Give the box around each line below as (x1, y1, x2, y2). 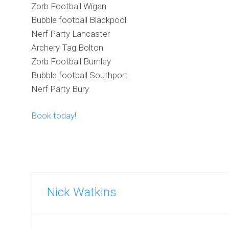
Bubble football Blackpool (31, 15, 127, 26)
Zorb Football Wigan (31, 1, 107, 12)
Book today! (31, 110, 77, 121)
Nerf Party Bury (31, 84, 89, 95)
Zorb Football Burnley (31, 56, 111, 67)
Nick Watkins (47, 185, 117, 200)
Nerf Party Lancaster (31, 29, 110, 39)
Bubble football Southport (31, 70, 128, 81)
